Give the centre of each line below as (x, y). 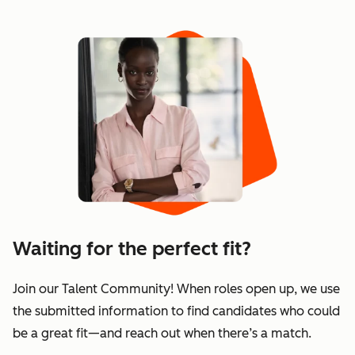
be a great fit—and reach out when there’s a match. (162, 334)
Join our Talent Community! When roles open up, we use (176, 289)
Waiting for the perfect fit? (132, 249)
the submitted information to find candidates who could (176, 311)
